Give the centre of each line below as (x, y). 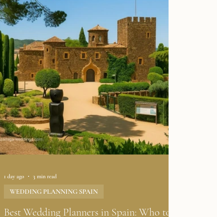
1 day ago (14, 176)
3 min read (45, 176)
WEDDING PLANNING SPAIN (54, 192)
